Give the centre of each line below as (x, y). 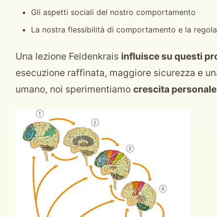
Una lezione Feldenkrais (68, 56)
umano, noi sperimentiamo (74, 89)
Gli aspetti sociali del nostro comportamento (113, 12)
